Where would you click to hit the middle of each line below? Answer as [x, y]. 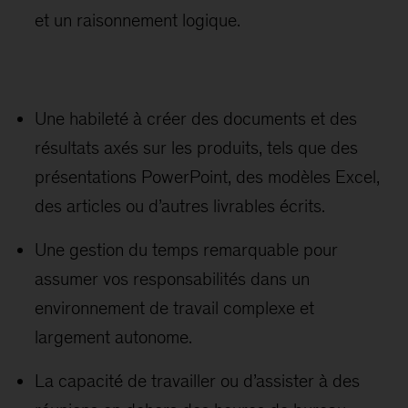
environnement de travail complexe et [175, 308]
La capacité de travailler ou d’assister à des [198, 381]
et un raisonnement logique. [138, 20]
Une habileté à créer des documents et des [196, 118]
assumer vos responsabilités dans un [173, 279]
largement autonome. [114, 337]
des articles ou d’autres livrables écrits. [180, 206]
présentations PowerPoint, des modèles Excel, [208, 177]
